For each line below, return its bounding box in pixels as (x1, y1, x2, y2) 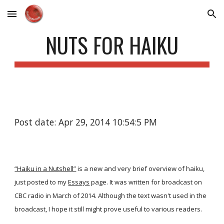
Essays (68, 177, 90, 186)
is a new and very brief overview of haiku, (76, 164, 205, 173)
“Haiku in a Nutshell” (14, 164, 76, 173)
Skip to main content (8, 14, 79, 23)
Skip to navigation (153, 14, 216, 23)
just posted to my (14, 177, 67, 186)
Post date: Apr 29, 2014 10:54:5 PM (14, 116, 157, 128)
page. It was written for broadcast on (89, 177, 202, 186)
